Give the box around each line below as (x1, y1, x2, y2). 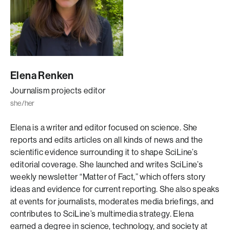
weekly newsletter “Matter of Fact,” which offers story (10, 172, 206, 182)
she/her (10, 99, 35, 107)
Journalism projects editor (10, 86, 106, 95)
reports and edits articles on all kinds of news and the (10, 135, 203, 145)
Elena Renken (10, 69, 74, 82)
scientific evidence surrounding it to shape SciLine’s (10, 147, 198, 157)
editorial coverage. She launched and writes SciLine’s (10, 160, 203, 169)
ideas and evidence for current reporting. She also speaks (10, 184, 220, 194)
